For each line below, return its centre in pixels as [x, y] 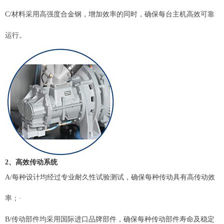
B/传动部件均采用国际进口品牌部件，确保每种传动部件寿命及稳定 [110, 219]
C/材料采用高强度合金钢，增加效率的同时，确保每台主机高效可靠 [110, 14]
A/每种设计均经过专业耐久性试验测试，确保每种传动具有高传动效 [110, 177]
